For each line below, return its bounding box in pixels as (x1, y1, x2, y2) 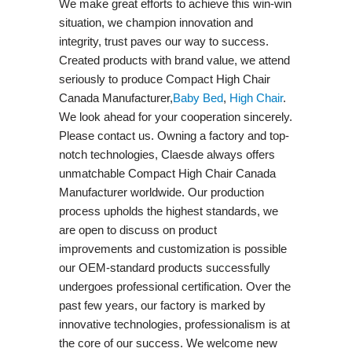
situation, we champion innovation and (58, 15, 253, 29)
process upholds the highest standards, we (58, 203, 278, 218)
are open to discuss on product (58, 222, 217, 236)
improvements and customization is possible (58, 241, 287, 255)
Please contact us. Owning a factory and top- (58, 128, 289, 142)
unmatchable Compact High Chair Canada (58, 166, 276, 180)
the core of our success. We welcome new (58, 335, 277, 350)
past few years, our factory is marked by (58, 298, 266, 312)
